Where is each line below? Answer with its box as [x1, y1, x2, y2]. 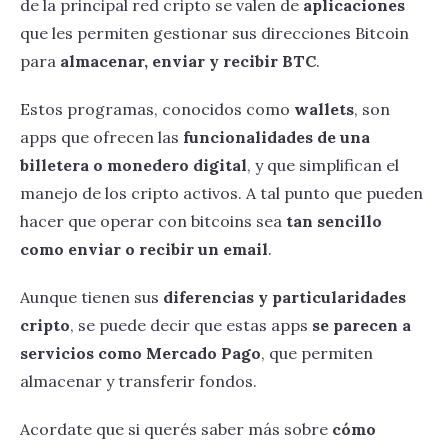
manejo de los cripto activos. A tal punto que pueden [20, 182, 423, 203]
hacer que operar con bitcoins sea [20, 210, 286, 231]
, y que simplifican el [247, 154, 399, 175]
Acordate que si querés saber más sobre [20, 418, 332, 439]
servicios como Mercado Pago [20, 342, 261, 363]
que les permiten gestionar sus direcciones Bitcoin [20, 22, 409, 43]
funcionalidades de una [183, 126, 370, 147]
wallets [294, 98, 354, 119]
